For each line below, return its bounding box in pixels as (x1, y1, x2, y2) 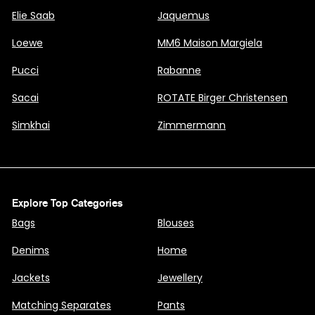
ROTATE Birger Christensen (157, 90, 288, 105)
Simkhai (12, 117, 50, 132)
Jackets (12, 270, 50, 285)
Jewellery (157, 270, 202, 285)
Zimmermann (157, 117, 226, 132)
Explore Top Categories (12, 196, 123, 210)
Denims (12, 243, 49, 257)
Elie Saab (12, 8, 55, 22)
